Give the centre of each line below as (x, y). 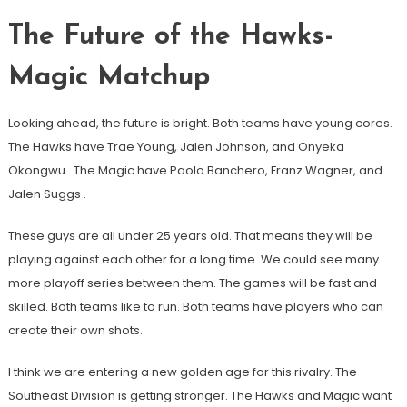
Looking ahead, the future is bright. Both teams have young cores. (200, 124)
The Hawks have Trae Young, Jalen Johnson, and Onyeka (176, 147)
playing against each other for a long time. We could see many (193, 260)
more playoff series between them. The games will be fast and (192, 283)
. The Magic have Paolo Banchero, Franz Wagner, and (225, 171)
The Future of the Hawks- (170, 37)
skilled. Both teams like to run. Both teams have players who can (195, 307)
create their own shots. (75, 331)
